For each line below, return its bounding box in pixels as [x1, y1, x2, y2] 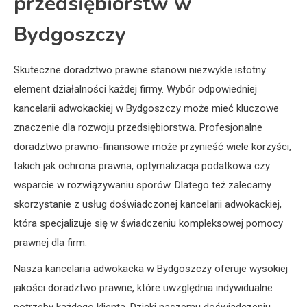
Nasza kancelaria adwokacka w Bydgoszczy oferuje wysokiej [14, 262, 288, 275]
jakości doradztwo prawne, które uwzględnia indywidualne [14, 282, 273, 295]
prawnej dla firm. [14, 236, 87, 249]
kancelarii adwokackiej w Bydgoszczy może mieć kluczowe [14, 102, 279, 115]
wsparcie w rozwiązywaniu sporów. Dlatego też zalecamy [14, 179, 271, 192]
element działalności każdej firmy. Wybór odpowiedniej [14, 83, 257, 96]
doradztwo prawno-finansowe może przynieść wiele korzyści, [14, 140, 291, 153]
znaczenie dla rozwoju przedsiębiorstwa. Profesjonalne [14, 121, 262, 134]
